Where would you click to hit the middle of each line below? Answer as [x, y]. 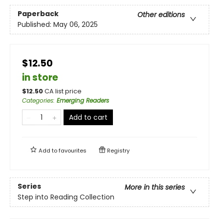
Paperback [38, 13]
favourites [73, 150]
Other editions [161, 14]
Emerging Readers [83, 100]
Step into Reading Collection [66, 197]
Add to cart [88, 117]
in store [40, 77]
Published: [35, 24]
